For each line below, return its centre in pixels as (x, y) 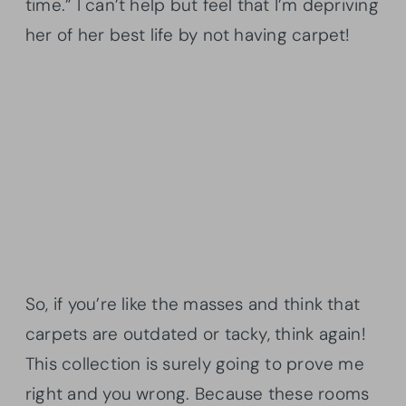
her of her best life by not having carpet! (190, 34)
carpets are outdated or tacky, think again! (196, 333)
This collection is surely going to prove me (195, 363)
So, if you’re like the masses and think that (193, 304)
